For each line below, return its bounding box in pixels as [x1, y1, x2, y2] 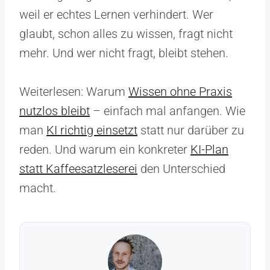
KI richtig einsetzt [46, 122, 137, 137]
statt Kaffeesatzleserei [19, 161, 137, 176]
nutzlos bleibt [19, 103, 90, 118]
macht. [19, 180, 56, 195]
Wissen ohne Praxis [128, 84, 232, 99]
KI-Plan [190, 142, 228, 157]
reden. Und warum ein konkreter [19, 142, 190, 157]
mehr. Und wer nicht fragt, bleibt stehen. [19, 45, 228, 60]
